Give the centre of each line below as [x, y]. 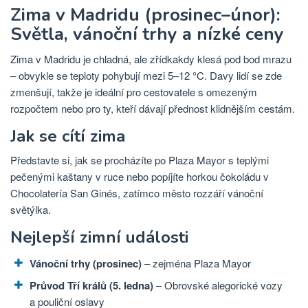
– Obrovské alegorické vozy [218, 285]
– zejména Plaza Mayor [196, 263]
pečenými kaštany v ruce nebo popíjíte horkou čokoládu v [140, 176]
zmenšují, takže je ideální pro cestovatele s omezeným [134, 91]
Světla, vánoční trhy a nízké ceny [147, 34]
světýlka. [31, 209]
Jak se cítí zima [68, 136]
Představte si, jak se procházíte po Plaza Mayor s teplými [140, 159]
